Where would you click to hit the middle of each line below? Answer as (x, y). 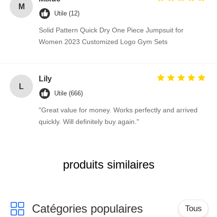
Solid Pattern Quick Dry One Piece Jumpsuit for (111, 30)
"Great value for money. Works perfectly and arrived (118, 110)
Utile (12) (67, 14)
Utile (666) (69, 93)
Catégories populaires (87, 208)
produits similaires (108, 165)
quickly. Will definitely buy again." (89, 122)
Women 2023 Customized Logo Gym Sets (103, 42)
